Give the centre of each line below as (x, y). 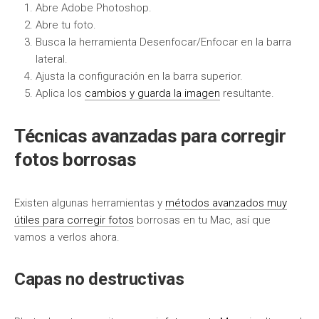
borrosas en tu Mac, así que (202, 220)
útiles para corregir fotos (74, 220)
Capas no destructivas (99, 279)
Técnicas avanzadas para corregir (150, 136)
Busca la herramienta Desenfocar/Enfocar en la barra (163, 42)
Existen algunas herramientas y (90, 203)
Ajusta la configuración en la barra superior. (139, 76)
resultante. (247, 93)
